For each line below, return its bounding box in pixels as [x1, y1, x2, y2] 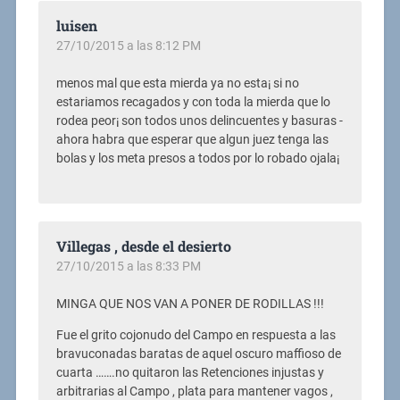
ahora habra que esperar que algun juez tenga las [55, 131, 329, 147]
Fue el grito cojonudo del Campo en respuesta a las [55, 328, 336, 344]
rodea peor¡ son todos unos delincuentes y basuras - [55, 112, 343, 129]
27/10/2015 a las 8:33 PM [55, 258, 201, 273]
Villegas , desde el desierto [55, 236, 231, 255]
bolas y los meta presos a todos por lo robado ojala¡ [55, 150, 339, 166]
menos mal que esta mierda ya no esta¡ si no [55, 75, 299, 91]
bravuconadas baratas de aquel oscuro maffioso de [55, 346, 341, 362]
